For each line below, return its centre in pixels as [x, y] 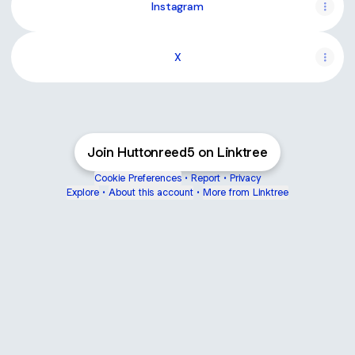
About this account [151, 192]
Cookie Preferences [138, 178]
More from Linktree [246, 192]
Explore [83, 192]
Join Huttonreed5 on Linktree [177, 152]
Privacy [245, 178]
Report [206, 178]
